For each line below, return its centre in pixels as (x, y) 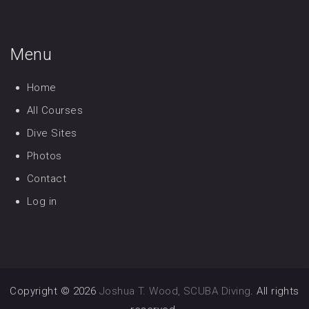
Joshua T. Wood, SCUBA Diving (175, 291)
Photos (44, 156)
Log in (42, 201)
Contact (47, 178)
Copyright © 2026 (54, 291)
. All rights (275, 291)
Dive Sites (52, 133)
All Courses (55, 110)
